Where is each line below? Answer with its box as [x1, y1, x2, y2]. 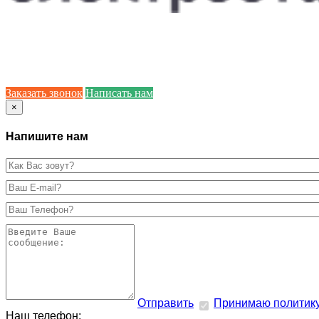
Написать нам [85, 87, 153, 100]
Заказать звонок [6, 87, 83, 100]
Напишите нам [6, 130, 88, 142]
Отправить [137, 297, 194, 309]
